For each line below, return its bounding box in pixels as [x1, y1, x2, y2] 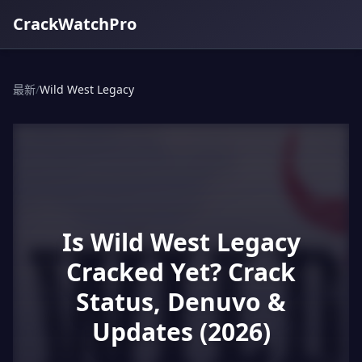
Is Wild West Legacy [61, 225, 301, 259]
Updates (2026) [91, 315, 271, 348]
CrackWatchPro [13, 13, 137, 35]
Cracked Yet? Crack [66, 255, 296, 288]
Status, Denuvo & [76, 285, 286, 318]
